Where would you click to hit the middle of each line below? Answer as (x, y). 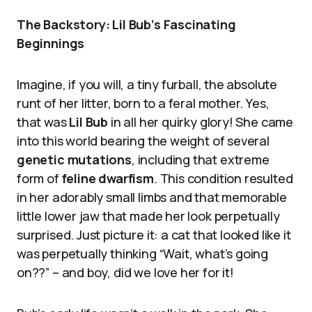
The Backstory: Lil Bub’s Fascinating (126, 24)
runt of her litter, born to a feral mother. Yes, (143, 103)
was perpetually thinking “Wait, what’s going (143, 253)
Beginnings (51, 43)
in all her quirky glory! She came (201, 122)
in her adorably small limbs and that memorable (152, 197)
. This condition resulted (223, 178)
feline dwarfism (108, 178)
